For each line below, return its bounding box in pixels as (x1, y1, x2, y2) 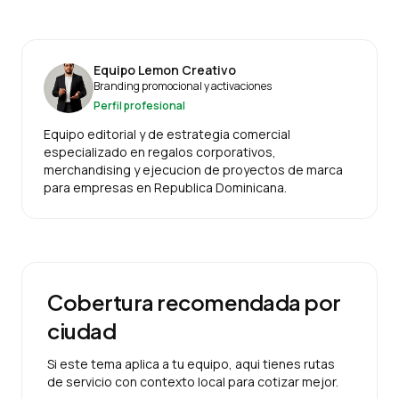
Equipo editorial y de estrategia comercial (44, 126, 290, 143)
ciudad (47, 317, 117, 345)
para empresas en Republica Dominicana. (44, 179, 287, 197)
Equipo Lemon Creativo (94, 61, 236, 79)
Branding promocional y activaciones (94, 78, 272, 94)
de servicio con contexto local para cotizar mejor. (47, 373, 338, 391)
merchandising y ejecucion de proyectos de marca (44, 161, 343, 179)
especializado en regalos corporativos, (44, 143, 276, 161)
